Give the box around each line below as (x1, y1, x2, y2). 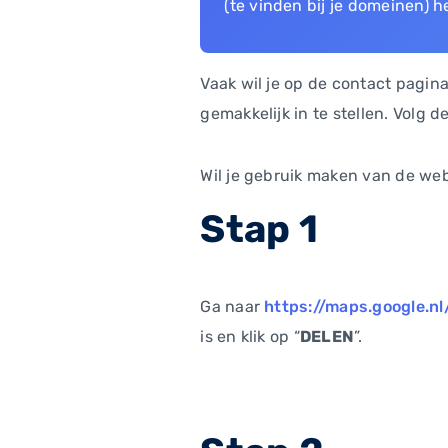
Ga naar (200, 296, 265, 316)
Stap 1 (200, 205, 318, 252)
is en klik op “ (200, 326, 300, 346)
